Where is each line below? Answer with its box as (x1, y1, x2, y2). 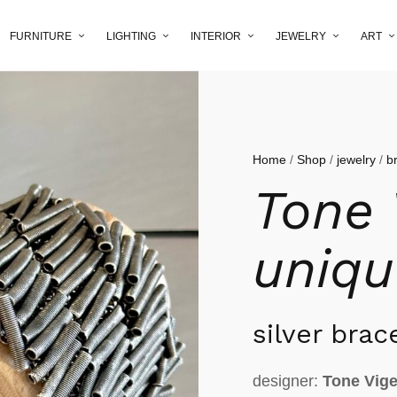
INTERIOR (191, 29, 241, 43)
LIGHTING (106, 29, 156, 43)
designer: (253, 372, 323, 391)
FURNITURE (10, 29, 72, 43)
